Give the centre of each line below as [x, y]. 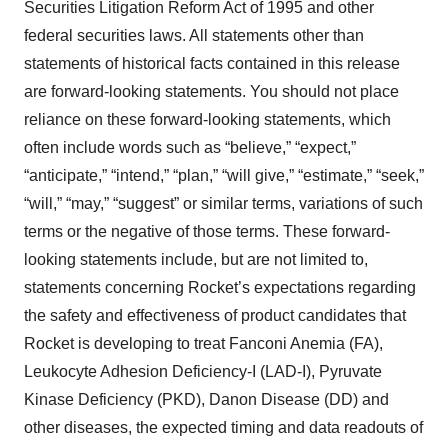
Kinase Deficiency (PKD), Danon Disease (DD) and [206, 399]
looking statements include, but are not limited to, [196, 259]
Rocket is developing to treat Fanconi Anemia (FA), [203, 343]
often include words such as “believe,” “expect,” [190, 147]
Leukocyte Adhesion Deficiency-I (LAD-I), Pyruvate [203, 371]
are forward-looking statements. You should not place [211, 91]
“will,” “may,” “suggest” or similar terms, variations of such [223, 203]
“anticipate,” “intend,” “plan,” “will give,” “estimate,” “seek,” [224, 175]
